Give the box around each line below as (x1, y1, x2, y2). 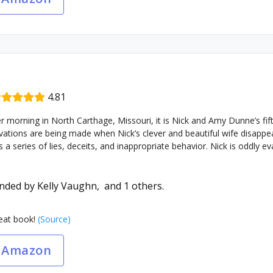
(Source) (35, 213, 71, 225)
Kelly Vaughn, (37, 179, 104, 193)
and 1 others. (104, 179, 164, 193)
